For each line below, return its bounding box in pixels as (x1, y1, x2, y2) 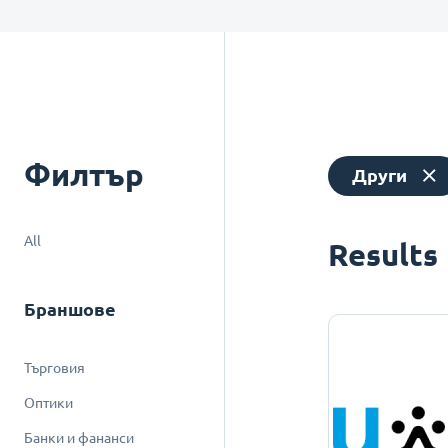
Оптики (24, 395, 73, 411)
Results (328, 236, 439, 273)
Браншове (24, 299, 116, 320)
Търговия (24, 360, 85, 376)
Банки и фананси (24, 430, 134, 446)
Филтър (24, 156, 144, 193)
